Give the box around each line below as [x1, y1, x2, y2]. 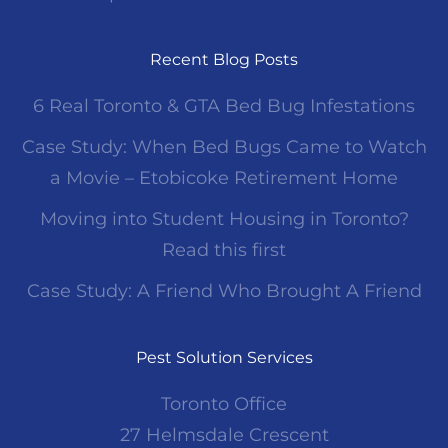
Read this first [162, 239, 286, 262]
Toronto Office [161, 393, 287, 416]
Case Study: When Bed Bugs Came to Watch [21, 136, 427, 159]
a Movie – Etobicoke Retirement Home [50, 167, 398, 190]
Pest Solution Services [135, 348, 313, 368]
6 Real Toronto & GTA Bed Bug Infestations [33, 95, 415, 118]
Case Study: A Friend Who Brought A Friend [26, 280, 422, 303]
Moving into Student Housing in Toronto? [39, 208, 409, 231]
